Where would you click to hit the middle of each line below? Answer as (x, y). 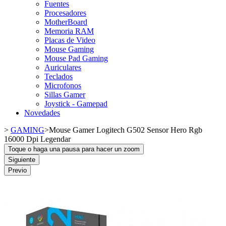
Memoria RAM (69, 31)
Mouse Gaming (69, 49)
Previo (17, 170)
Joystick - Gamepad (76, 103)
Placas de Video (70, 40)
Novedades (42, 112)
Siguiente (22, 159)
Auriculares (63, 67)
